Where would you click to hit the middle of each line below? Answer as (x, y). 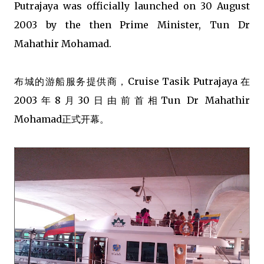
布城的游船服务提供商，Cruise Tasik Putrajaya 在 (132, 82)
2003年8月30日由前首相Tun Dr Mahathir (132, 100)
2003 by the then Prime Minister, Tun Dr (132, 25)
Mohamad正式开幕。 (62, 119)
